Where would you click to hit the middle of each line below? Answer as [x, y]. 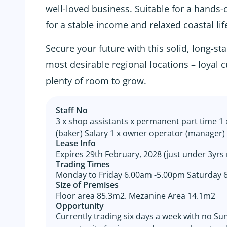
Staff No [72, 110]
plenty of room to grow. [96, 81]
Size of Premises [87, 185]
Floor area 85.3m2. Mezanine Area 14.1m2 [136, 195]
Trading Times [83, 164]
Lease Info [76, 143]
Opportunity [80, 205]
